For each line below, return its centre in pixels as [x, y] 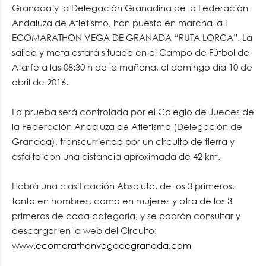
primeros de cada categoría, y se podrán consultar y [126, 215]
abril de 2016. [40, 82]
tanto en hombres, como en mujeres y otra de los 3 [122, 200]
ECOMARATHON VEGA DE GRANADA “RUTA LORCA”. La [132, 37]
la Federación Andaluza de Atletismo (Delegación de [127, 126]
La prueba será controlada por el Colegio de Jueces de [133, 111]
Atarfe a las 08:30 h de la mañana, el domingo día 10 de [132, 67]
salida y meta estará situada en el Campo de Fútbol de [131, 52]
